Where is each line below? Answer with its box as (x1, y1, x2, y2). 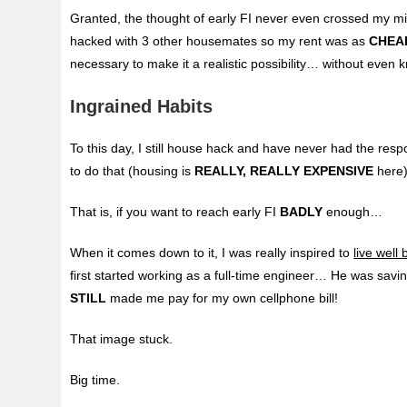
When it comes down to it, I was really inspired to (70, 245, 354, 261)
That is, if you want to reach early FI (70, 204, 281, 220)
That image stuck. (70, 332, 174, 347)
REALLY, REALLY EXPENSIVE (194, 164, 374, 179)
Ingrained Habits (70, 96, 213, 117)
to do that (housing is (70, 164, 195, 179)
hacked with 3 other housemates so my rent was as (70, 34, 370, 49)
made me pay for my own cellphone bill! (106, 291, 339, 306)
